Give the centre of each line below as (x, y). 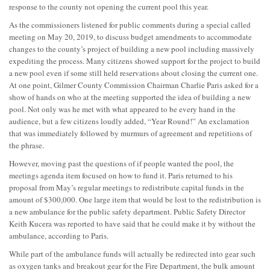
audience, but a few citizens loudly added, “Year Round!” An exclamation (129, 121)
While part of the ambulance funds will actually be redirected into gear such (132, 253)
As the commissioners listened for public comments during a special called (130, 24)
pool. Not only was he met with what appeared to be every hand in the (122, 109)
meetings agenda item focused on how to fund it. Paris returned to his (121, 175)
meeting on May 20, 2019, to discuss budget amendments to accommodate (130, 36)
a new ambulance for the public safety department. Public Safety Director (127, 211)
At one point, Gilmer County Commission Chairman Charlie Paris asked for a (134, 85)
